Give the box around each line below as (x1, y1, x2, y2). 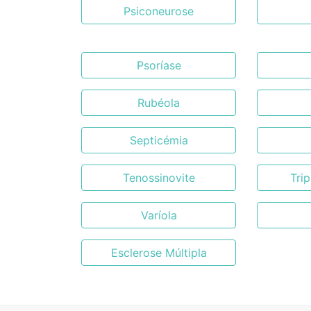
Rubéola (137, 96, 180, 110)
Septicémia (129, 133, 188, 147)
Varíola (140, 208, 177, 222)
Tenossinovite (122, 171, 195, 185)
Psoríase (136, 58, 181, 72)
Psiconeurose (124, 4, 194, 18)
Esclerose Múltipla (110, 246, 207, 260)
